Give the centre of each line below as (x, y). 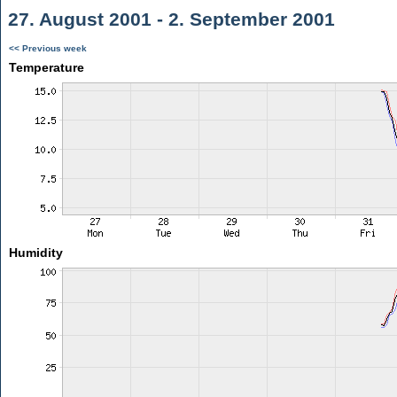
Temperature (46, 67)
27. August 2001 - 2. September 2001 (169, 19)
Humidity (35, 253)
